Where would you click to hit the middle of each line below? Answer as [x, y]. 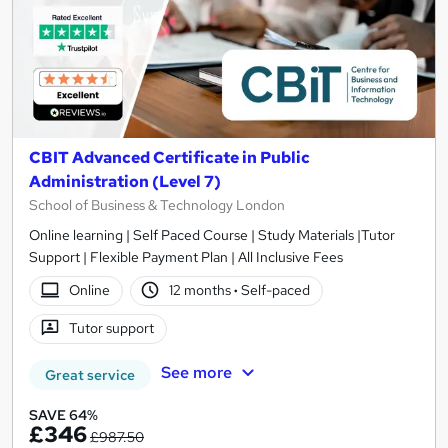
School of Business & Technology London [157, 204]
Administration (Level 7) [125, 181]
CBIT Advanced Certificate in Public [169, 157]
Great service [90, 374]
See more [196, 373]
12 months [202, 290]
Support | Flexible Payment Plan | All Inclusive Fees [186, 256]
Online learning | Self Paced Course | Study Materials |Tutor [212, 234]
